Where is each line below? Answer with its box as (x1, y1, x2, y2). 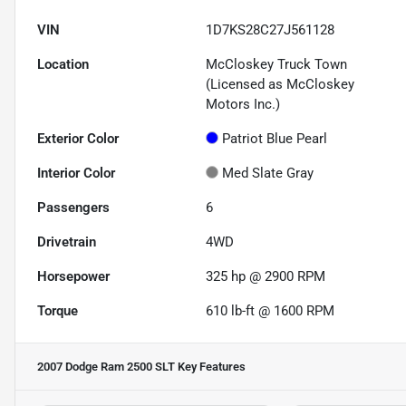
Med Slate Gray (222, 165, 314, 182)
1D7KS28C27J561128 (206, 22, 335, 39)
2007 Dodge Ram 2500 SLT (37, 360, 175, 374)
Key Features (175, 360, 246, 374)
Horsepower (37, 268, 110, 285)
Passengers (37, 199, 110, 217)
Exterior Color (37, 130, 119, 148)
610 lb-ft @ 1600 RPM (206, 303, 335, 320)
